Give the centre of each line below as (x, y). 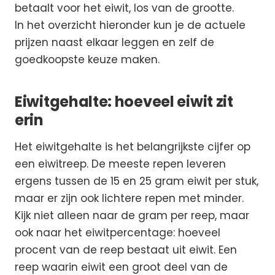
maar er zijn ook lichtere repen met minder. (129, 198)
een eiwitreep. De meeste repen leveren (120, 164)
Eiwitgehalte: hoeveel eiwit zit (124, 101)
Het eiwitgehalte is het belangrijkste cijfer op (133, 146)
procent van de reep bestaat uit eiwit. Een (126, 250)
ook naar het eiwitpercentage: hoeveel (118, 232)
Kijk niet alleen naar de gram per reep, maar (132, 215)
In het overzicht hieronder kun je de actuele (130, 25)
